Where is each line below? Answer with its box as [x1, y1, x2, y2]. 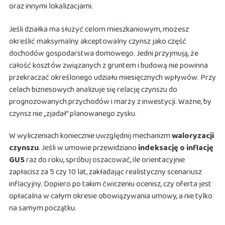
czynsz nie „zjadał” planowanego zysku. [9, 107, 137, 121]
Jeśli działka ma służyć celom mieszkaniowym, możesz [9, 23, 189, 36]
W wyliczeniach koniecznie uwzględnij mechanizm [9, 130, 172, 143]
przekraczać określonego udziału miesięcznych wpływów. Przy [9, 71, 216, 84]
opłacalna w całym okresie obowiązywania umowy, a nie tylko [9, 190, 212, 203]
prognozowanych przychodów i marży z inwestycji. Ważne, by [9, 95, 211, 108]
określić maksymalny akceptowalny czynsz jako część [9, 35, 186, 48]
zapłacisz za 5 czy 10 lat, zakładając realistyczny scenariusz [9, 166, 202, 179]
